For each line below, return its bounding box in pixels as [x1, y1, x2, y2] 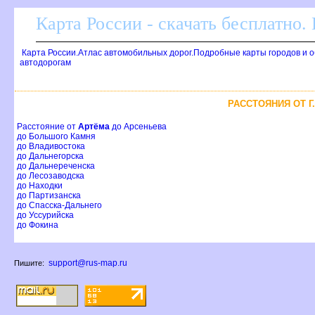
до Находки [17, 181, 63, 191]
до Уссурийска [17, 210, 74, 221]
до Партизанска [17, 191, 81, 201]
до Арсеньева [110, 122, 167, 132]
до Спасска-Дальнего [17, 200, 102, 211]
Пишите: [14, 259, 46, 267]
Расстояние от [17, 122, 78, 132]
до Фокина [17, 220, 58, 231]
